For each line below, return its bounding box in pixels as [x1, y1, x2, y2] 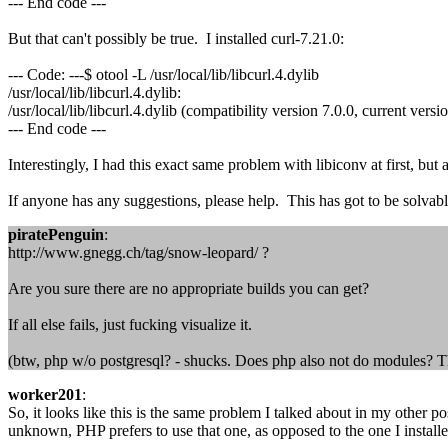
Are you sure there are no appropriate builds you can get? [8, 280, 369, 297]
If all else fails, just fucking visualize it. [8, 316, 252, 333]
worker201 [8, 386, 82, 403]
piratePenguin [8, 226, 104, 243]
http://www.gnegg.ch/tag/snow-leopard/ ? [8, 244, 269, 261]
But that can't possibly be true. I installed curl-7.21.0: [8, 30, 344, 47]
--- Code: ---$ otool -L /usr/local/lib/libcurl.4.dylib [8, 66, 319, 83]
